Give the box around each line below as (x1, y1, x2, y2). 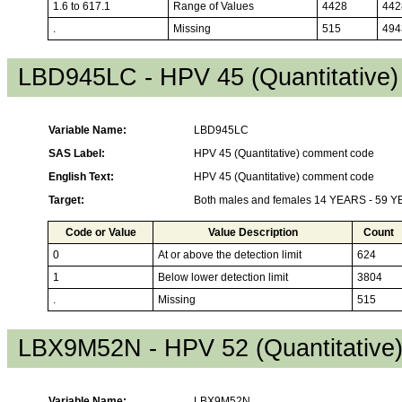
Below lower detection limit (158, 270, 288, 284)
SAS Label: (48, 146, 105, 160)
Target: (48, 193, 84, 206)
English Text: (48, 170, 114, 183)
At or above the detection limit (158, 248, 301, 261)
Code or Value (65, 225, 136, 239)
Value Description (207, 225, 298, 239)
